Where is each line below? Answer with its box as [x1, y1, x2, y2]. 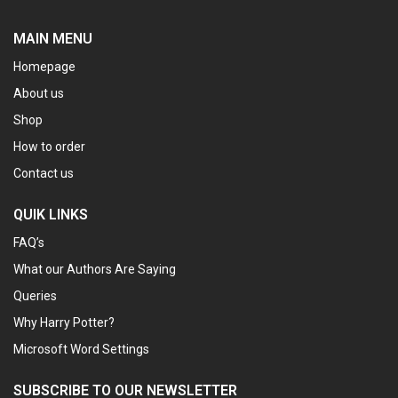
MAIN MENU [13, 29, 92, 47]
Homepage [13, 59, 76, 74]
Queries [13, 288, 57, 303]
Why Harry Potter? [13, 314, 115, 330]
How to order [13, 139, 85, 154]
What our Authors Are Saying [13, 261, 176, 276]
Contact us [13, 165, 74, 180]
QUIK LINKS [13, 205, 88, 223]
